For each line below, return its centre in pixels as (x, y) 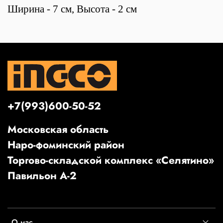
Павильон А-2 (42, 175)
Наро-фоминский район (66, 145)
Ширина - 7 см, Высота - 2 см (72, 9)
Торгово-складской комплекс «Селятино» (111, 160)
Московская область (58, 129)
